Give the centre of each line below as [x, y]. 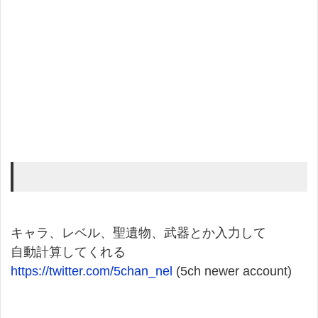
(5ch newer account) [232, 271]
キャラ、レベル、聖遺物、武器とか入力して [138, 233]
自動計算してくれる [68, 252]
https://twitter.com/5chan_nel [92, 271]
